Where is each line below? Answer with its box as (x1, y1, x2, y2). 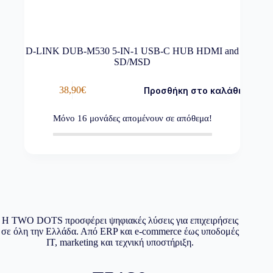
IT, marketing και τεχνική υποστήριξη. (46, 236, 194, 247)
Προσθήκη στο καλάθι (144, 85, 241, 96)
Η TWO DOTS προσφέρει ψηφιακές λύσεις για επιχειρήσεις (2, 214, 239, 225)
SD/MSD (114, 56, 151, 67)
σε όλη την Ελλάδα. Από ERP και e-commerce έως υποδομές (1, 225, 239, 236)
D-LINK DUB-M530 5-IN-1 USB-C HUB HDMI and (26, 45, 239, 56)
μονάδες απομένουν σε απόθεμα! (87, 113, 212, 123)
